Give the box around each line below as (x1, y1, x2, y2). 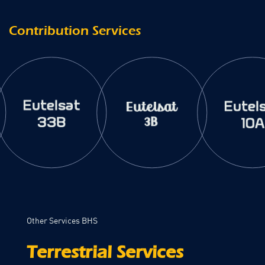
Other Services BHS (27, 215, 98, 226)
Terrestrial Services (27, 242, 183, 263)
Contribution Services (9, 23, 141, 39)
